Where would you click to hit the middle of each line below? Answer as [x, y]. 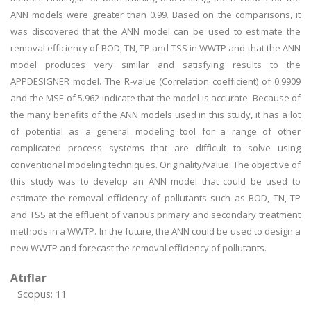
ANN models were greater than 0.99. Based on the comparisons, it [155, 15]
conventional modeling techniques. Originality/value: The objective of [155, 165]
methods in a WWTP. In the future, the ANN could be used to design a [155, 231]
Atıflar [28, 278]
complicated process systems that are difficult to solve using [155, 148]
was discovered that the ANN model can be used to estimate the [155, 31]
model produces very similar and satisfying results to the [155, 65]
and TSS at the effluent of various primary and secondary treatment [155, 215]
